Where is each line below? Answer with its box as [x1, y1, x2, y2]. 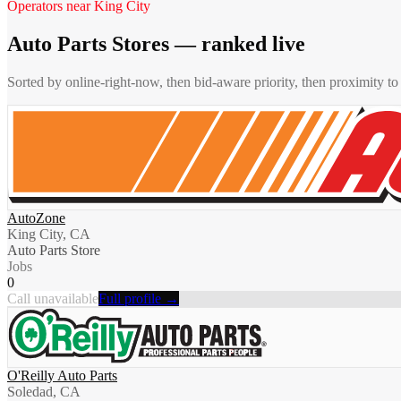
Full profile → [98, 290, 179, 306]
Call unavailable [7, 290, 98, 306]
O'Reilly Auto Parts [7, 367, 117, 383]
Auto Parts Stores [7, 31, 169, 55]
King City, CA [7, 226, 90, 242]
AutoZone [7, 209, 65, 226]
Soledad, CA [7, 383, 81, 399]
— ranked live [169, 31, 305, 55]
